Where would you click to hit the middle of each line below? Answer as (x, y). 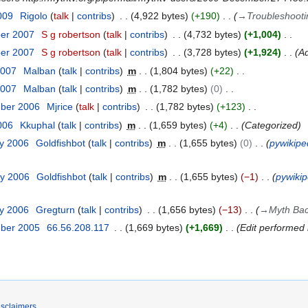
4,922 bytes (159, 16)
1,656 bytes (187, 209)
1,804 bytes (178, 70)
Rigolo (33, 16)
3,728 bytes (212, 53)
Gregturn (55, 209)
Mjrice (59, 107)
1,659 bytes (178, 125)
